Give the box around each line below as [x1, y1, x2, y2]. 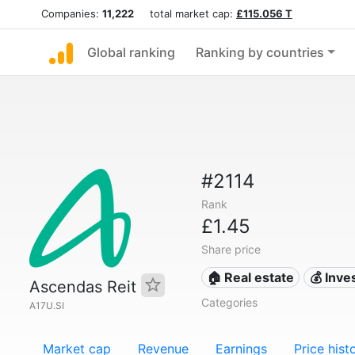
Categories [200, 296, 258, 309]
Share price [200, 242, 261, 256]
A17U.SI [29, 300, 64, 311]
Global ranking [87, 44, 175, 60]
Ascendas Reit [29, 277, 141, 296]
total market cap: [134, 7, 236, 20]
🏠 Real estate [207, 269, 295, 285]
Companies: [41, 7, 102, 20]
